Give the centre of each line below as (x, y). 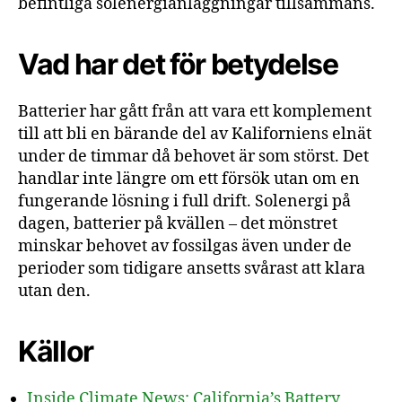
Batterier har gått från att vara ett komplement (195, 112)
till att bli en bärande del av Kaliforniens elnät (195, 134)
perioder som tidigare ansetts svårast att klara (192, 269)
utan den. (54, 291)
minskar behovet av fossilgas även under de (185, 246)
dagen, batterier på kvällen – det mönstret (178, 224)
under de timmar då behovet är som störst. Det (193, 157)
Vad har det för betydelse (178, 64)
